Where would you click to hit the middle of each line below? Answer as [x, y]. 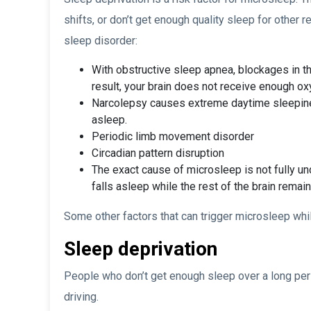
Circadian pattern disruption [158, 153]
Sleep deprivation [141, 249]
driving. [81, 297]
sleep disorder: [101, 41]
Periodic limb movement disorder [173, 137]
